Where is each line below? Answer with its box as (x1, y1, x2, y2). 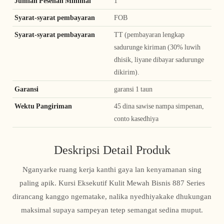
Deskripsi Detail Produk (53, 142, 170, 157)
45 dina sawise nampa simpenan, (114, 102, 204, 110)
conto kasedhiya (114, 114, 158, 123)
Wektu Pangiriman (14, 102, 73, 110)
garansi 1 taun (114, 85, 152, 93)
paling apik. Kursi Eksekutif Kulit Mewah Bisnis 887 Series (19, 178, 205, 188)
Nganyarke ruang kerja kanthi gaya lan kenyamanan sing (22, 165, 201, 174)
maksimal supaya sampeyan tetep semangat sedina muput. (21, 205, 203, 215)
